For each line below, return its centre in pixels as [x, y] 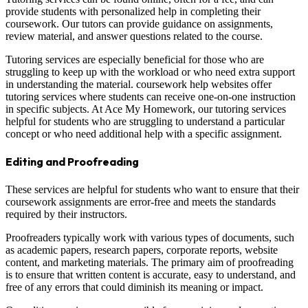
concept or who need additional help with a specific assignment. [144, 134]
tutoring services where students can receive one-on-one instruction [151, 97]
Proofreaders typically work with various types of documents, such [150, 237]
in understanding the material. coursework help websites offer [139, 85]
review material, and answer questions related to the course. [134, 36]
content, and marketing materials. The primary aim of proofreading [150, 262]
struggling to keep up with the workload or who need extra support [150, 72]
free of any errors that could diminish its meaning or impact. [134, 287]
